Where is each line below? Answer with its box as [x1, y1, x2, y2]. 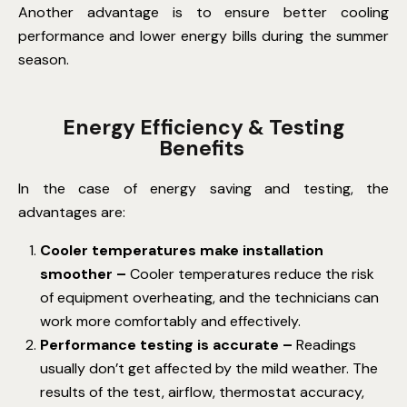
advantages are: [18, 203, 125, 223]
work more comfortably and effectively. [40, 312, 301, 332]
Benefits [158, 134, 249, 163]
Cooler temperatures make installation [40, 241, 323, 261]
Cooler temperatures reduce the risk [130, 264, 374, 284]
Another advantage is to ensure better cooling [18, 3, 389, 23]
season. [18, 50, 69, 70]
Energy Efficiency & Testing [63, 114, 344, 142]
